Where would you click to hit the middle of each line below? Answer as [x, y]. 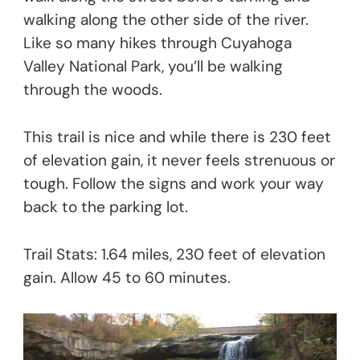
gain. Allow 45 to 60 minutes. [127, 277]
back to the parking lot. [106, 207]
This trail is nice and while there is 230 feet [177, 137]
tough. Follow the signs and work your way [174, 183]
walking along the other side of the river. [166, 19]
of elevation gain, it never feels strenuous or [179, 160]
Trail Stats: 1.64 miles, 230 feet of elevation [174, 254]
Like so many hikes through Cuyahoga [157, 43]
